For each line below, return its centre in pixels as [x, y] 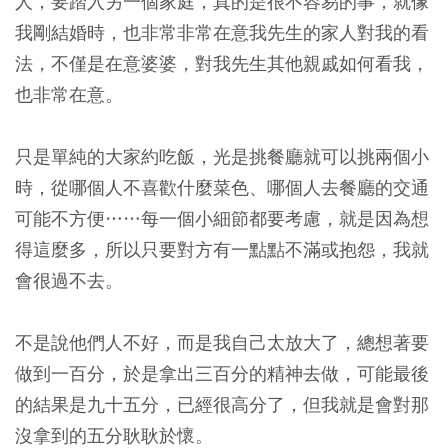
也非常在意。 [69, 94]
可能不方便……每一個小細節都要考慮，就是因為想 [222, 218]
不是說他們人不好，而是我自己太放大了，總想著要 [222, 342]
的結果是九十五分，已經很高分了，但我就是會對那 [222, 404]
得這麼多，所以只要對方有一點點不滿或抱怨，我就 [222, 249]
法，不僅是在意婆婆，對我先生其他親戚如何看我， [222, 63]
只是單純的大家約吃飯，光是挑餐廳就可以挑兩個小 [222, 156]
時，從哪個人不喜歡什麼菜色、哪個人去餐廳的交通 [222, 187]
